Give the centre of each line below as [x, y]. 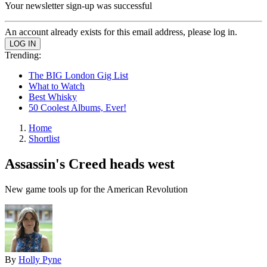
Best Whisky [53, 97]
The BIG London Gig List [78, 75]
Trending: [23, 55]
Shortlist [44, 139]
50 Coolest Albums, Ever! [77, 108]
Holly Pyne [40, 259]
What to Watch [57, 86]
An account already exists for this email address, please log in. [121, 32]
